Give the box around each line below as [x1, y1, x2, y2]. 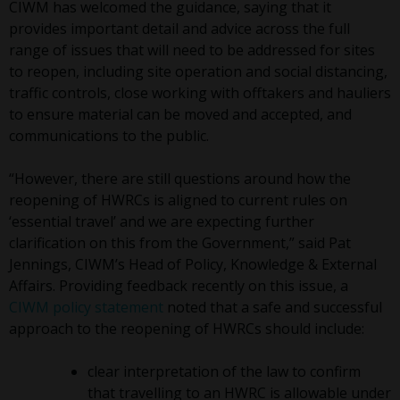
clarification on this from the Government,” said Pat [9, 233, 351, 254]
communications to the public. [9, 126, 209, 146]
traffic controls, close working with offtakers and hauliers [9, 83, 391, 104]
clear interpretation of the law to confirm [87, 362, 361, 382]
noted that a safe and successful [163, 297, 382, 318]
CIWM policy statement [9, 297, 163, 318]
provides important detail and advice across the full [9, 19, 350, 39]
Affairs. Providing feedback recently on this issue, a [9, 276, 348, 296]
